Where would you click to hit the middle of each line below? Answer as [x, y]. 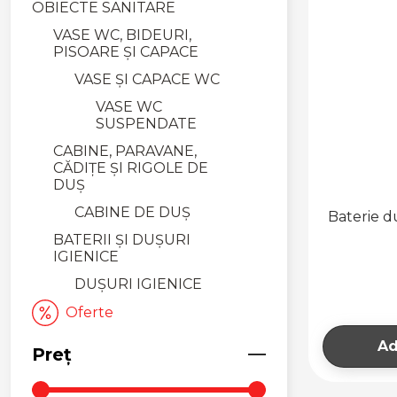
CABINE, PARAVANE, [125, 151]
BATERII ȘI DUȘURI [122, 239]
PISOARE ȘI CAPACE [126, 51]
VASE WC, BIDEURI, [122, 35]
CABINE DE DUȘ [132, 212]
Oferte [90, 313]
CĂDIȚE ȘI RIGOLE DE [131, 167]
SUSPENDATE [146, 123]
